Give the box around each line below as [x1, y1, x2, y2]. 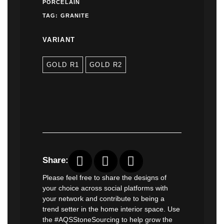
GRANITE [60, 12, 89, 18]
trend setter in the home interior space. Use [42, 205, 180, 213]
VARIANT [42, 36, 75, 43]
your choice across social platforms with [42, 184, 168, 192]
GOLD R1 [46, 60, 79, 68]
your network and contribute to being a [42, 194, 164, 202]
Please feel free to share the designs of [42, 173, 166, 181]
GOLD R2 [89, 60, 122, 68]
